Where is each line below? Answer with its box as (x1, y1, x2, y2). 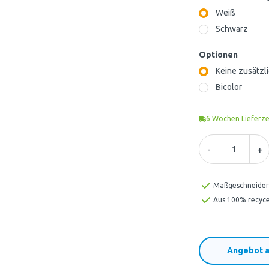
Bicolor (216, 82, 242, 92)
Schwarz (216, 24, 248, 34)
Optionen (199, 50, 238, 59)
